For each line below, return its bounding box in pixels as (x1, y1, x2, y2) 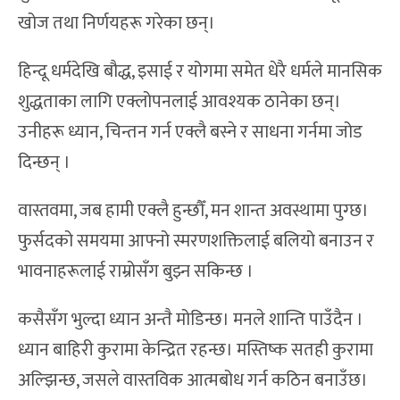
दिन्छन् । (18, 147, 71, 179)
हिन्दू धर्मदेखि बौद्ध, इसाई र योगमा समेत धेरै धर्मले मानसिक (18, 56, 382, 87)
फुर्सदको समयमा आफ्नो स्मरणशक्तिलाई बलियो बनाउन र (18, 226, 374, 257)
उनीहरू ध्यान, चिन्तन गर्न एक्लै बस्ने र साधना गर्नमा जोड (18, 117, 362, 148)
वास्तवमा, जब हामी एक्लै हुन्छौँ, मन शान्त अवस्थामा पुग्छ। (18, 196, 369, 227)
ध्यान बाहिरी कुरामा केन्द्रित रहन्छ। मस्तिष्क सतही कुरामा (18, 335, 373, 366)
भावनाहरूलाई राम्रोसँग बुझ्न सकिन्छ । (18, 256, 254, 287)
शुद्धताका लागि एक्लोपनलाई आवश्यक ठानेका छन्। (18, 87, 341, 118)
